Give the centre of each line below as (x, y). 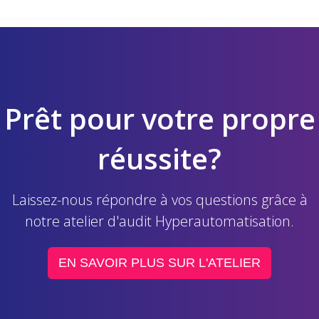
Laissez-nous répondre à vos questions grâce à (159, 200)
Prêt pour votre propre (159, 119)
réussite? (159, 158)
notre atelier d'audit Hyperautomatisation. (159, 221)
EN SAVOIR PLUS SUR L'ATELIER (159, 263)
